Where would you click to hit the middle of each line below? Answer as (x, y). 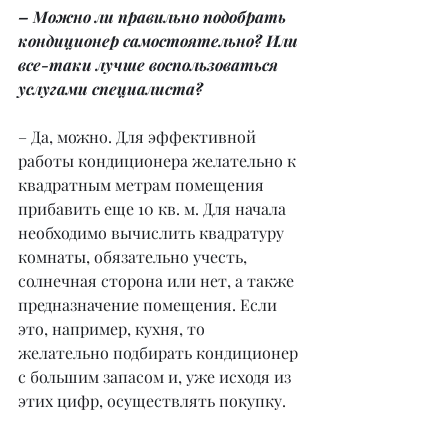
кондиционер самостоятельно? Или (160, 41)
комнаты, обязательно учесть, (134, 257)
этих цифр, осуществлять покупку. (152, 401)
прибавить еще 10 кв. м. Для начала (154, 209)
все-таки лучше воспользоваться (150, 65)
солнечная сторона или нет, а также (158, 281)
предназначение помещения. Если (149, 305)
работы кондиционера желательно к (159, 161)
